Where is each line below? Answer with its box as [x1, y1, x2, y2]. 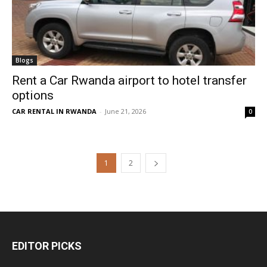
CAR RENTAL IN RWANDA [12, 107, 97, 116]
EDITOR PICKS [12, 240, 82, 253]
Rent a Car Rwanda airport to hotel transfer [12, 73, 247, 88]
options [12, 88, 54, 103]
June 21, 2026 [105, 107, 146, 116]
